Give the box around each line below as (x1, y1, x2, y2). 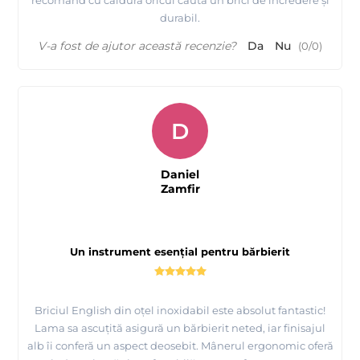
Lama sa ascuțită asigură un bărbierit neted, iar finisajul (35, 321, 325, 335)
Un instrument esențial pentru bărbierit (70, 245, 290, 259)
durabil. (160, 11, 200, 25)
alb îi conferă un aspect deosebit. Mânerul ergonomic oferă (27, 339, 333, 353)
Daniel (161, 167, 199, 182)
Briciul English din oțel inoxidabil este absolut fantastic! (35, 304, 325, 317)
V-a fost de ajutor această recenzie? (38, 39, 236, 54)
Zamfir (160, 182, 200, 197)
